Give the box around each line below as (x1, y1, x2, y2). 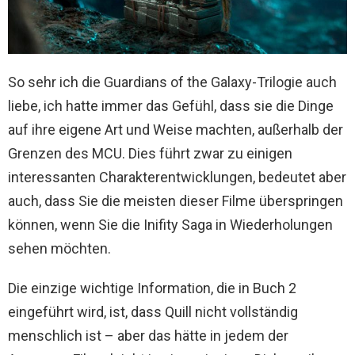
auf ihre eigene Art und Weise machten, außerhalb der (8, 121, 343, 139)
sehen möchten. (8, 240, 111, 258)
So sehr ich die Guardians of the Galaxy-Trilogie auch (8, 74, 337, 91)
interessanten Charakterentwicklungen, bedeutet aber (8, 169, 346, 186)
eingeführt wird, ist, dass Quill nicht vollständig (8, 303, 298, 321)
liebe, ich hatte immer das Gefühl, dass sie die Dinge (8, 97, 334, 115)
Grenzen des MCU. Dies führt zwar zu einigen (8, 145, 292, 162)
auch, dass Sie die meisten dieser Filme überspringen (8, 193, 343, 210)
